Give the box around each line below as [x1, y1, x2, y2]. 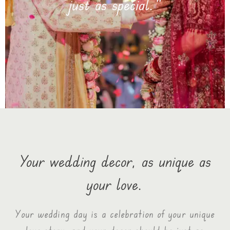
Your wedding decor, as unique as [18, 151, 212, 170]
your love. [87, 174, 143, 194]
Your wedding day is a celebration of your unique [14, 207, 216, 220]
